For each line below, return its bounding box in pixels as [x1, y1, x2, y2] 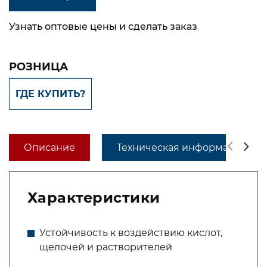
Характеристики [27, 189, 160, 206]
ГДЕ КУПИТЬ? [15, 88, 85, 100]
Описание [24, 142, 75, 153]
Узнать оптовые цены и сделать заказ [9, 21, 197, 32]
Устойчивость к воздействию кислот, [39, 227, 222, 238]
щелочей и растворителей [39, 241, 172, 253]
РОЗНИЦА [9, 60, 68, 73]
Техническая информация [117, 142, 247, 153]
